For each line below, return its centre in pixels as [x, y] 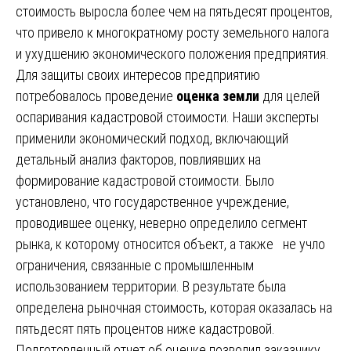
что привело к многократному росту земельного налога [172, 32]
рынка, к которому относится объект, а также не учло [170, 244]
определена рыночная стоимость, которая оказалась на [174, 307]
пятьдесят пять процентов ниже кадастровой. [145, 328]
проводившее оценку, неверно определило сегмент [161, 223]
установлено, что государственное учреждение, [152, 201]
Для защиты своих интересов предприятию [138, 74]
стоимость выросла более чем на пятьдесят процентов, [174, 11]
